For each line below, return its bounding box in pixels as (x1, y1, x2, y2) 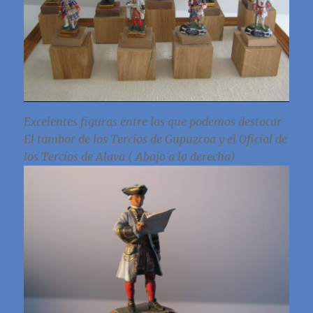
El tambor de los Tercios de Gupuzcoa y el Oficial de (24, 131, 288, 146)
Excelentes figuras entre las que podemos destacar (24, 114, 282, 129)
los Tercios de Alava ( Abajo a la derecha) (24, 149, 236, 163)
